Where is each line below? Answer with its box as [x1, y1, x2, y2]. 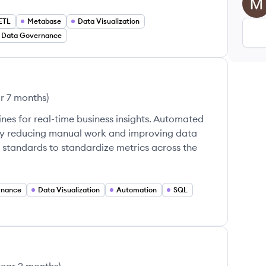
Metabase [27, 17, 61, 26]
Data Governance [1, 31, 62, 40]
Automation [116, 185, 157, 194]
